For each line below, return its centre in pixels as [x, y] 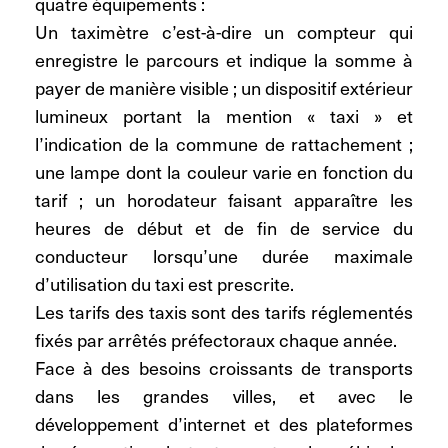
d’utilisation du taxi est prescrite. [164, 284]
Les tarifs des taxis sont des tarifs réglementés [224, 312]
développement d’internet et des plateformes [224, 424]
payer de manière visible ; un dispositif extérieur [224, 88]
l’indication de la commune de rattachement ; [224, 144]
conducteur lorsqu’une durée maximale [224, 256]
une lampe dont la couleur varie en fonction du [224, 172]
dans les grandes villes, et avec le [224, 396]
